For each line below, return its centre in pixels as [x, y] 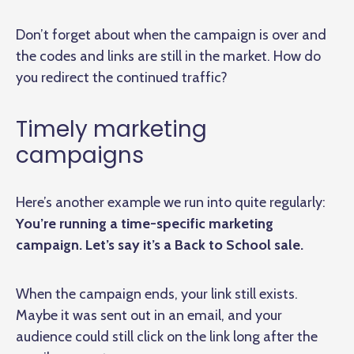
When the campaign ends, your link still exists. [157, 294]
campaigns [80, 155]
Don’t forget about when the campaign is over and [171, 34]
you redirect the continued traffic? [123, 77]
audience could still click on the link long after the [167, 336]
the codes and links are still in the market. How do [168, 56]
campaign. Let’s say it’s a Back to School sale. [160, 245]
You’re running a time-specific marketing [145, 223]
